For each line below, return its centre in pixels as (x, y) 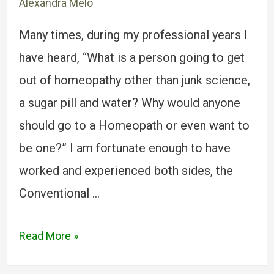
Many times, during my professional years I (133, 35)
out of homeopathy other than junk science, (134, 80)
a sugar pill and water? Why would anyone (129, 103)
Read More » (48, 236)
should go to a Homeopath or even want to (134, 125)
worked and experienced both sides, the (126, 171)
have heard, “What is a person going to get (131, 57)
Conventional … (59, 193)
